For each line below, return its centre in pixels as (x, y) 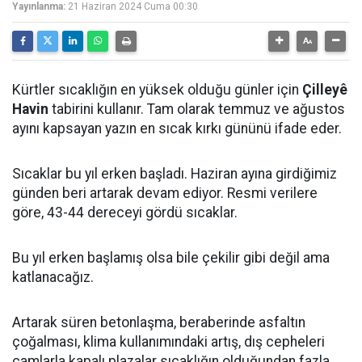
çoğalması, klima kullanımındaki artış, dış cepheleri (168, 342)
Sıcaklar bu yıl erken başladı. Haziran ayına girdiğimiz (175, 174)
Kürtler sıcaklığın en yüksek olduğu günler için (157, 90)
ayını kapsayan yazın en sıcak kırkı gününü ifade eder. (177, 128)
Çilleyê (325, 90)
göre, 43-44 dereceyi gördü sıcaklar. (125, 213)
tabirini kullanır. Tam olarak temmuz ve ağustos (197, 109)
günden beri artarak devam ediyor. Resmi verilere (165, 193)
